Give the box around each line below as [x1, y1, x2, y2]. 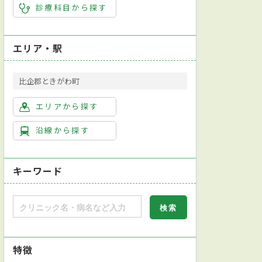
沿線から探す [36, 124, 90, 136]
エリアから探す [36, 100, 99, 112]
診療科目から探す [36, 1, 108, 13]
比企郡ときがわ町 [19, 75, 80, 87]
